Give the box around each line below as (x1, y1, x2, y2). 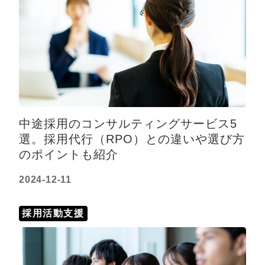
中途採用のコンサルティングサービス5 (19, 117, 237, 130)
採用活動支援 (22, 208, 85, 218)
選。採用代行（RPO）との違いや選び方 (19, 132, 245, 146)
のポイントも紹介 (19, 147, 118, 161)
